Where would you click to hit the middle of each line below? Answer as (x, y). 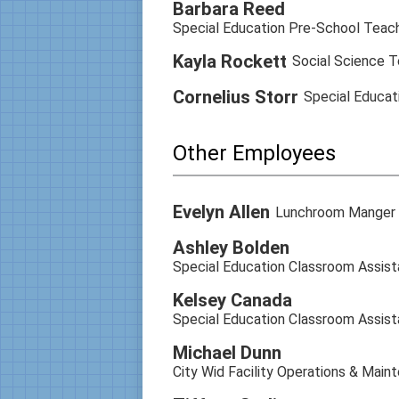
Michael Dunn (227, 353)
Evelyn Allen (221, 212)
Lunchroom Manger (335, 212)
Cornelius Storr (235, 97)
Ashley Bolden (231, 248)
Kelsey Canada (232, 301)
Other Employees (254, 154)
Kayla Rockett (229, 61)
